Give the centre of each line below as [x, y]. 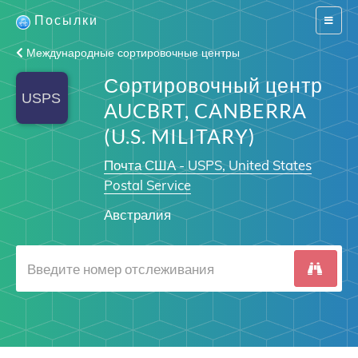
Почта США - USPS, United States [207, 165]
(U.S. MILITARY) [179, 136]
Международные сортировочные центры [131, 53]
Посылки [66, 20]
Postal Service [147, 185]
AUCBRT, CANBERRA [205, 110]
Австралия [137, 215]
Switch [338, 20]
